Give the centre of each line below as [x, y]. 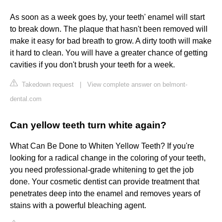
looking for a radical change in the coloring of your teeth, [108, 158]
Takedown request [47, 85]
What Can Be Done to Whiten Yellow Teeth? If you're [102, 146]
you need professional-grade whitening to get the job [102, 170]
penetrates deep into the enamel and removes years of [105, 194]
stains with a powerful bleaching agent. [78, 206]
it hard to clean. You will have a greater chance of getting [109, 53]
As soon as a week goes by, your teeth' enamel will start [107, 17]
